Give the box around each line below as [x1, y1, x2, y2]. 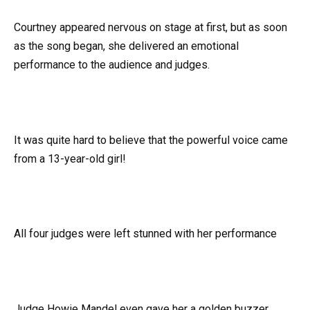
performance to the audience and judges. [14, 58, 210, 72]
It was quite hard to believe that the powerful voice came [14, 133, 288, 147]
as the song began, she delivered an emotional [14, 39, 239, 53]
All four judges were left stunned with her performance [14, 227, 277, 241]
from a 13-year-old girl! [14, 152, 126, 165]
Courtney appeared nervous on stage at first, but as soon [14, 21, 287, 35]
